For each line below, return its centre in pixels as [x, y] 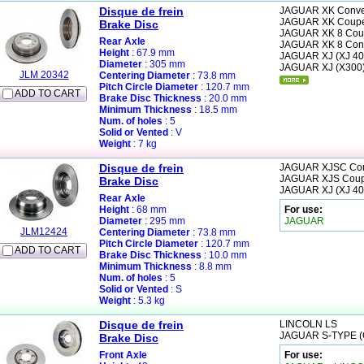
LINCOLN [302, 324]
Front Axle [123, 355]
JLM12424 [44, 232]
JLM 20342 [44, 75]
